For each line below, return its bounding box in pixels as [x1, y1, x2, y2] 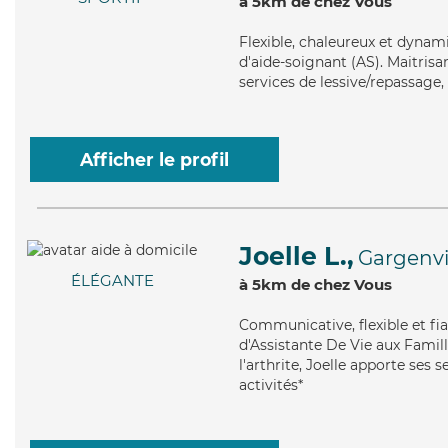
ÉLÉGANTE [70, 271, 154, 291]
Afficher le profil [80, 149, 229, 170]
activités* [239, 376, 303, 394]
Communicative [239, 316, 352, 334]
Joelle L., [239, 241, 354, 271]
